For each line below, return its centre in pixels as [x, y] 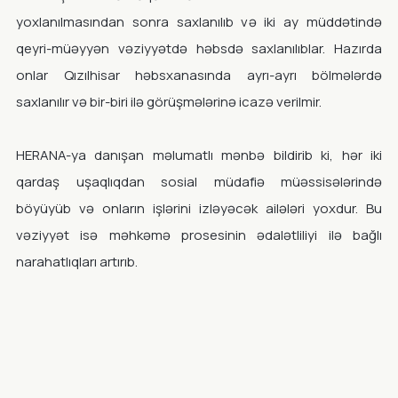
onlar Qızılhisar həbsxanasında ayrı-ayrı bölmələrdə [199, 75]
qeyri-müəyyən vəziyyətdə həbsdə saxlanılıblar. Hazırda [199, 48]
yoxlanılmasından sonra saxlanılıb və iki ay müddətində [199, 22]
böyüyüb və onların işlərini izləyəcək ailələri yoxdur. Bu [199, 208]
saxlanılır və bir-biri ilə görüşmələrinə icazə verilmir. [169, 102]
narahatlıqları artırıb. [77, 262]
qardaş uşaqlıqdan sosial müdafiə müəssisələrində [199, 182]
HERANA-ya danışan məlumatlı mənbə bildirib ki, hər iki [199, 155]
